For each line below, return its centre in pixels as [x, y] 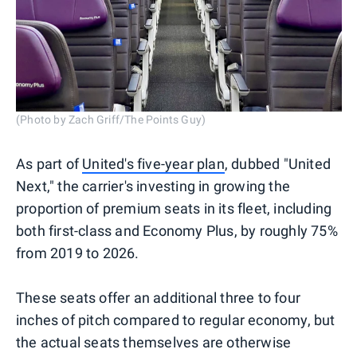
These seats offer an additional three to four [159, 297]
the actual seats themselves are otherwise [154, 342]
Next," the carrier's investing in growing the [153, 186]
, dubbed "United [278, 163]
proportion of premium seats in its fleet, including [174, 208]
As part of [49, 163]
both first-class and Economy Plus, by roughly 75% [177, 230]
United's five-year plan [153, 163]
